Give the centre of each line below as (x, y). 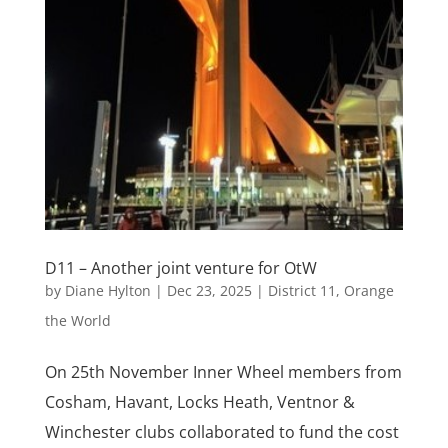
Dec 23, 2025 (209, 291)
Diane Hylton (107, 291)
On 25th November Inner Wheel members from (223, 372)
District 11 (301, 291)
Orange (368, 291)
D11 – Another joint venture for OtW (180, 268)
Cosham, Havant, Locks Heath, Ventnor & (199, 402)
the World (77, 321)
